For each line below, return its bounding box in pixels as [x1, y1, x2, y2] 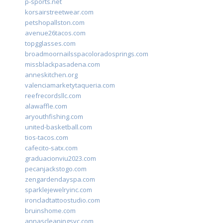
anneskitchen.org [25, 70, 78, 80]
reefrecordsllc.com [25, 91, 81, 101]
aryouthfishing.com [25, 112, 83, 121]
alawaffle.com [25, 102, 67, 111]
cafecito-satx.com [25, 143, 78, 153]
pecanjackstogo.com [25, 164, 87, 174]
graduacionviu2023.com [25, 154, 96, 163]
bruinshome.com [25, 206, 76, 216]
